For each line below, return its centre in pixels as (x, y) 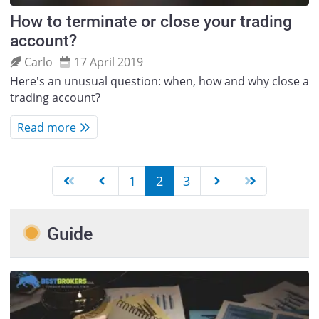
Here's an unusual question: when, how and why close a (159, 82)
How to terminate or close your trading (151, 22)
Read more (46, 127)
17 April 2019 (108, 62)
